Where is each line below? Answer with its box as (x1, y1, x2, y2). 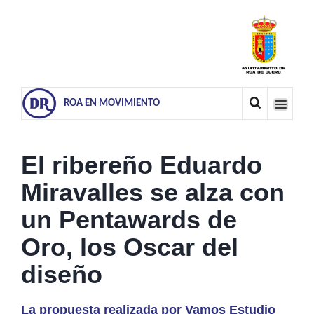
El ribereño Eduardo (21, 150, 262, 179)
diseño (21, 259, 102, 289)
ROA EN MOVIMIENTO (64, 97, 160, 109)
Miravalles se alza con (21, 177, 285, 207)
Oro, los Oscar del (21, 232, 238, 261)
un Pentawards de (21, 205, 237, 234)
